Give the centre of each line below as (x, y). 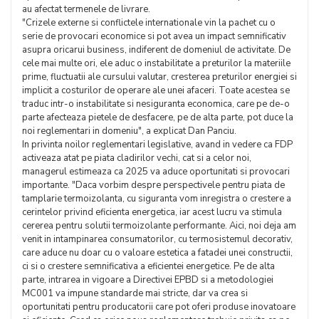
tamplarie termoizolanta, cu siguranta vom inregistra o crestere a (157, 199)
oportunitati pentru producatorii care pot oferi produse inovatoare (159, 307)
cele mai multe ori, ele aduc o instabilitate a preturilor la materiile (156, 63)
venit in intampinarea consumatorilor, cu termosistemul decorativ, (157, 239)
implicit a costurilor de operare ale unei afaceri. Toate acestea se (156, 90)
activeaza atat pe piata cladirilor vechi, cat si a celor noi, (137, 158)
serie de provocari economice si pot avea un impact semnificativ (154, 36)
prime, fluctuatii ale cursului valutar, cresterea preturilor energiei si (159, 77)
